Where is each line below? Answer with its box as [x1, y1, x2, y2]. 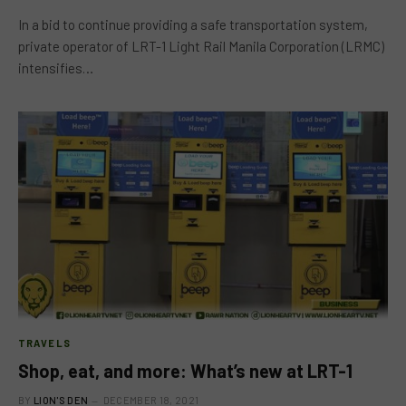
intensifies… [18, 60, 93, 76]
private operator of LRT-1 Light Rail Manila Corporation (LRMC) [18, 38, 384, 54]
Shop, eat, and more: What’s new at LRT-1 [18, 359, 353, 382]
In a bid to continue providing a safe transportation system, [18, 16, 368, 33]
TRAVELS [18, 336, 71, 349]
